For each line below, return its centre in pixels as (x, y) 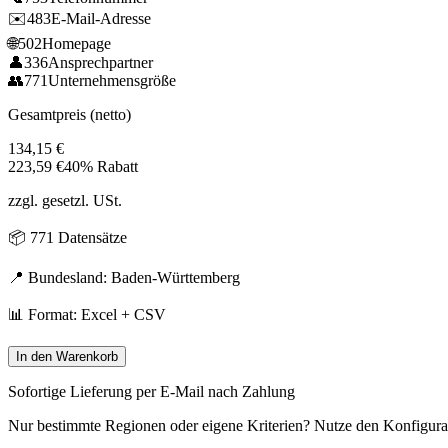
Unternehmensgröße (112, 80)
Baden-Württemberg (175, 277)
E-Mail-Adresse (101, 18)
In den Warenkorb (67, 356)
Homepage (76, 43)
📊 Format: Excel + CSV (87, 314)
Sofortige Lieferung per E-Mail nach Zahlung (151, 391)
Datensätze (90, 237)
